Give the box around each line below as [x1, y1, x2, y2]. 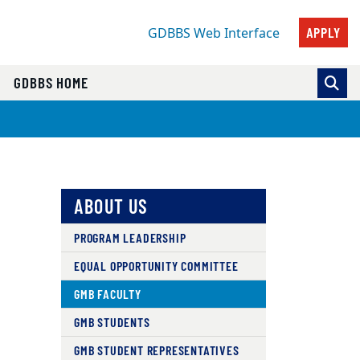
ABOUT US [73, 194, 149, 218]
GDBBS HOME [13, 73, 89, 92]
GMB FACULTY [73, 286, 141, 301]
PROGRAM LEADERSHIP [73, 230, 186, 245]
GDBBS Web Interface [147, 24, 280, 44]
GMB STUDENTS [73, 314, 150, 329]
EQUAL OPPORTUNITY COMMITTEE [73, 258, 239, 273]
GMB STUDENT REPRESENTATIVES [73, 342, 239, 358]
